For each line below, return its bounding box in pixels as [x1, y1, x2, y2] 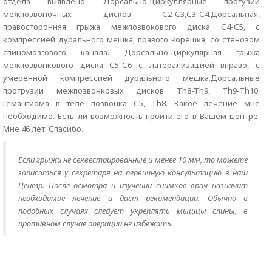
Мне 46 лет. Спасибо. [3, 123, 83, 134]
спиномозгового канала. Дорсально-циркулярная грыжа [3, 47, 260, 58]
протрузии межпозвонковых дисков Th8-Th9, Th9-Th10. [3, 85, 260, 96]
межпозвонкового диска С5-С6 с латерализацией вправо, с [3, 59, 260, 70]
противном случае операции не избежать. [18, 218, 175, 229]
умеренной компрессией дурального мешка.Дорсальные [3, 72, 260, 83]
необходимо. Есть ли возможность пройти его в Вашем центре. [3, 110, 260, 121]
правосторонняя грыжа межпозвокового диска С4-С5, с [3, 21, 260, 32]
